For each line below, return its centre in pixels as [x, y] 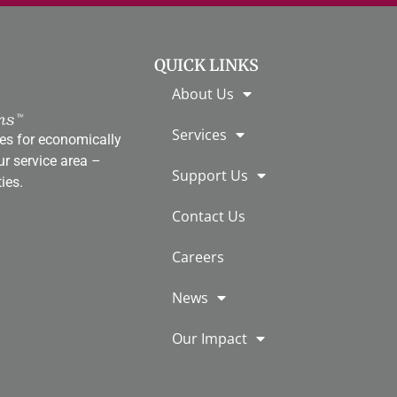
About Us [203, 94]
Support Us [210, 176]
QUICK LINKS [206, 66]
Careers [198, 257]
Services [199, 135]
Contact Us [209, 217]
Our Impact [210, 339]
